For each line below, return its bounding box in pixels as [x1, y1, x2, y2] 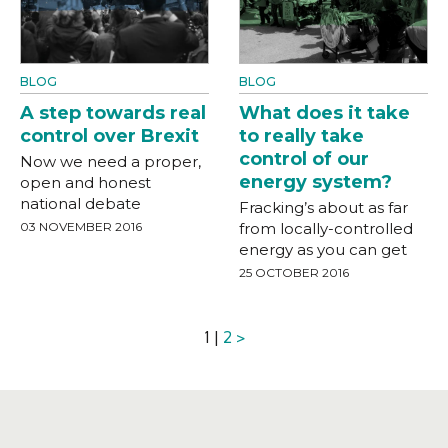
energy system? [239, 170, 392, 193]
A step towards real [20, 101, 206, 124]
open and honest [20, 172, 151, 192]
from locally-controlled [239, 218, 413, 238]
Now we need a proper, [20, 151, 201, 171]
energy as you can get [239, 239, 407, 259]
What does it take [239, 101, 410, 124]
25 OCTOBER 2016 [239, 264, 349, 280]
